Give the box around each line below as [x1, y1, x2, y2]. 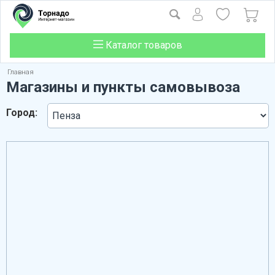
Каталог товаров [103, 39, 182, 51]
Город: [6, 107, 37, 118]
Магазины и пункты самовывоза [6, 79, 240, 96]
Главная [7, 68, 34, 76]
